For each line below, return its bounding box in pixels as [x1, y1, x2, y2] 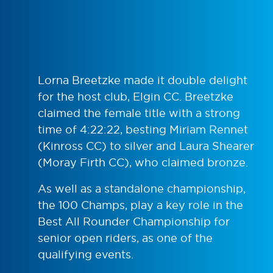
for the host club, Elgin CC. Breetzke [38, 89, 233, 104]
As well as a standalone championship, [38, 181, 246, 196]
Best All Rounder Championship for [38, 214, 230, 229]
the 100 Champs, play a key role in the [38, 197, 243, 212]
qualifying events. [38, 247, 133, 261]
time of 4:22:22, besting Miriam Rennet [38, 122, 248, 136]
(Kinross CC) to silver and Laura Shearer [38, 138, 254, 153]
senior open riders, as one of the [38, 230, 213, 245]
